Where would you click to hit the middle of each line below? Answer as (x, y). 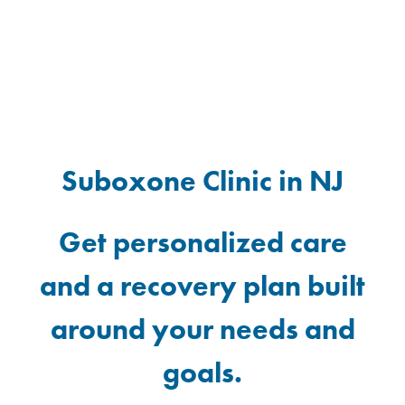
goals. (202, 373)
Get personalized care (202, 243)
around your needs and (202, 330)
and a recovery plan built (202, 287)
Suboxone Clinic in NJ (202, 182)
